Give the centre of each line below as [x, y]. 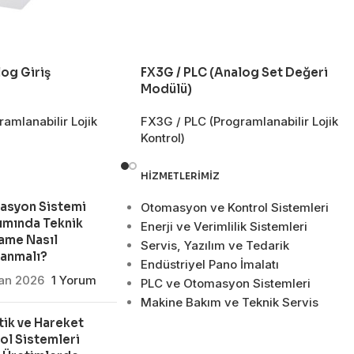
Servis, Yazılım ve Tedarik [215, 246]
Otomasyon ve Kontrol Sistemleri [234, 208]
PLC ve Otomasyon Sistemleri [225, 284]
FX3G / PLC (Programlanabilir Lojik [239, 122]
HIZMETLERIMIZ [180, 176]
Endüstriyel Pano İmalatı [209, 265]
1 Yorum [73, 281]
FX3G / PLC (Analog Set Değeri [234, 73]
